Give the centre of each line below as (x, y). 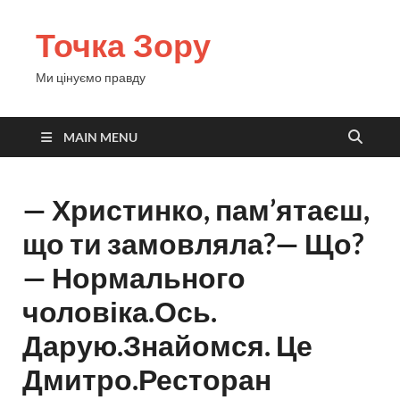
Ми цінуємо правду (91, 77)
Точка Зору (123, 45)
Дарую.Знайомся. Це (167, 345)
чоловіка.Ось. (120, 311)
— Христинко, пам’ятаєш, (196, 209)
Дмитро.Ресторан (147, 379)
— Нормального (134, 277)
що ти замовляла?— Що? (193, 243)
